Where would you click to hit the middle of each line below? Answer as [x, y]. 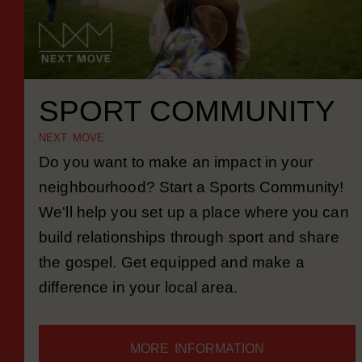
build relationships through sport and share [189, 258]
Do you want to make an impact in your [176, 183]
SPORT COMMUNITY [187, 132]
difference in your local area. [141, 308]
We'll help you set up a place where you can [194, 233]
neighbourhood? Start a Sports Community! [192, 208]
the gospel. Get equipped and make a [172, 283]
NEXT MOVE [72, 159]
